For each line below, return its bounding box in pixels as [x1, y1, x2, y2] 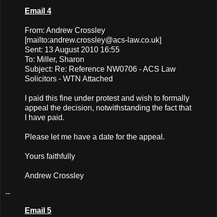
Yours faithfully [25, 152, 75, 161]
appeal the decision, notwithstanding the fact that [25, 104, 191, 112]
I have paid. [25, 113, 64, 122]
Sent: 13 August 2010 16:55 [25, 46, 120, 54]
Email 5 [25, 206, 51, 215]
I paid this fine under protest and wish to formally [25, 94, 189, 103]
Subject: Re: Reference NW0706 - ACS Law [25, 65, 176, 74]
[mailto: [25, 36, 49, 45]
